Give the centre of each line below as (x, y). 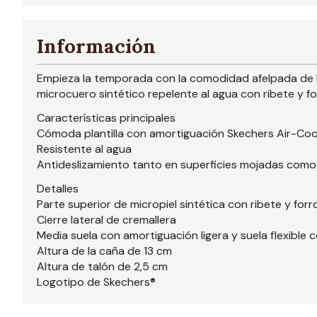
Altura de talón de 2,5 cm (102, 267)
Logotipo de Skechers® (96, 282)
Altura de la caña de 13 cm (104, 251)
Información (96, 46)
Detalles (58, 189)
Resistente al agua (84, 149)
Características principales (106, 118)
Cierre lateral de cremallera (106, 220)
